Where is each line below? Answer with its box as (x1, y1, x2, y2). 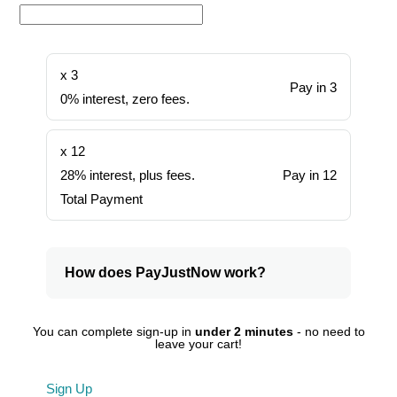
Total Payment (60, 191, 144, 206)
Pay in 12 (282, 167, 337, 183)
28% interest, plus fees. (60, 167, 196, 183)
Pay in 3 (289, 79, 337, 95)
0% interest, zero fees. (60, 91, 191, 106)
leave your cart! (155, 337, 242, 351)
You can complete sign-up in (32, 324, 195, 339)
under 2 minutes (194, 324, 293, 339)
